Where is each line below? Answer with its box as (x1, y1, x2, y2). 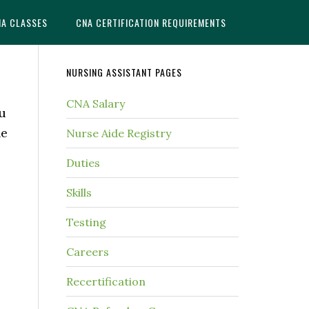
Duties (66, 156, 100, 170)
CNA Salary (66, 97, 125, 110)
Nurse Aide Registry (66, 126, 171, 140)
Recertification (66, 275, 146, 288)
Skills (66, 186, 92, 199)
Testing (66, 215, 106, 229)
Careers (66, 245, 109, 259)
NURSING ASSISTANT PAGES (66, 65, 182, 79)
